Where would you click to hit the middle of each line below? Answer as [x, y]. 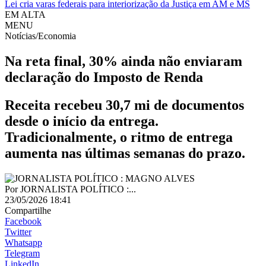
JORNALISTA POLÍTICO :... [77, 189]
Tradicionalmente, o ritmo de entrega [119, 137]
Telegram [22, 253]
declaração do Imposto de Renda [104, 77]
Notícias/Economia [40, 36]
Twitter [18, 232]
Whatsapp [23, 242]
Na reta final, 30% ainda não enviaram [123, 61]
